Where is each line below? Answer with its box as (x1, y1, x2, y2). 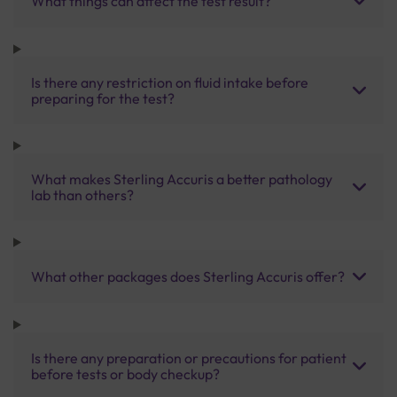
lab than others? (31, 185, 134, 204)
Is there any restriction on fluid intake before (31, 73, 308, 91)
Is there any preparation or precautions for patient (31, 348, 346, 367)
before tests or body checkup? (31, 364, 220, 383)
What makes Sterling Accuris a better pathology (31, 169, 332, 188)
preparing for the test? (31, 89, 175, 107)
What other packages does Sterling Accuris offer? (31, 267, 345, 285)
